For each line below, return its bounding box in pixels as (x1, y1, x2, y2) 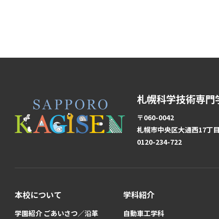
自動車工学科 (123, 208, 165, 218)
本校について (15, 188, 62, 200)
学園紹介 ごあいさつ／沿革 (15, 208, 98, 218)
